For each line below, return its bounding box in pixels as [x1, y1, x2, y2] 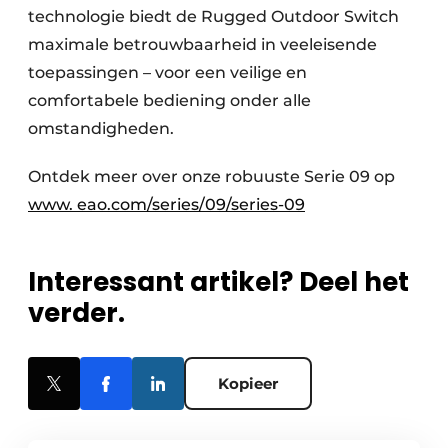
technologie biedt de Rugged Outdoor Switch [28, 6, 399, 26]
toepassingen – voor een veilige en [28, 62, 307, 82]
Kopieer [218, 373, 278, 393]
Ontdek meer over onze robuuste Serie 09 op [28, 166, 399, 186]
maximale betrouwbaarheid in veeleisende [28, 34, 377, 54]
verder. [28, 294, 125, 331]
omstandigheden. [28, 118, 174, 138]
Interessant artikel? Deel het [28, 263, 409, 300]
